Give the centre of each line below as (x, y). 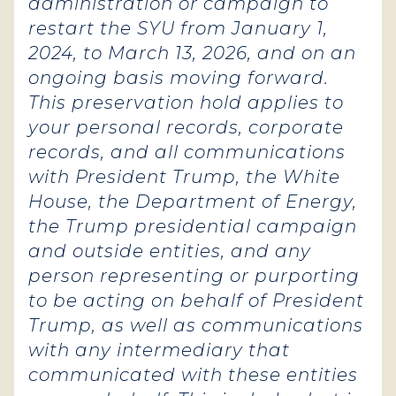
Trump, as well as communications (196, 325)
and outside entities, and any (170, 251)
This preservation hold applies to (186, 103)
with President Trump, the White (184, 177)
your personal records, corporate (186, 127)
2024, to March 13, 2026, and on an (192, 53)
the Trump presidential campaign (193, 226)
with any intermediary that (159, 350)
